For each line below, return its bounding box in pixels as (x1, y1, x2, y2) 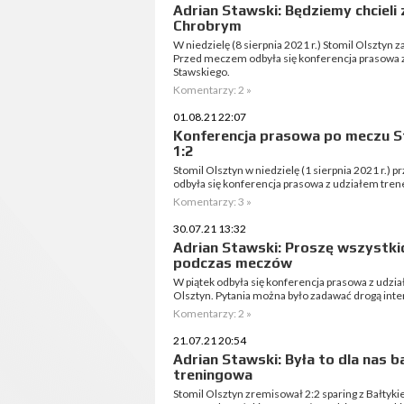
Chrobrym (173, 17, 242, 34)
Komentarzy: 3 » (173, 195, 252, 208)
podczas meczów (173, 254, 292, 271)
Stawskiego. (173, 65, 230, 78)
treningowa (173, 366, 252, 383)
